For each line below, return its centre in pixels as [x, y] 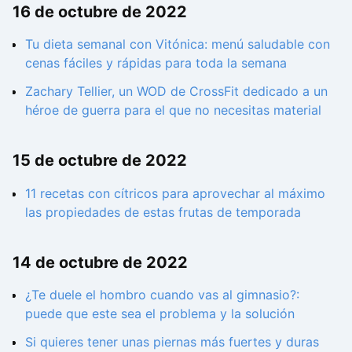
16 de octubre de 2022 [100, 11]
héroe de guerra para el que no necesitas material [173, 110]
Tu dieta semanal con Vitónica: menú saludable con [178, 44]
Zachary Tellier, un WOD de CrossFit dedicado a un [176, 91]
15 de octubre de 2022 [100, 161]
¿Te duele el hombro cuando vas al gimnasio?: [162, 295]
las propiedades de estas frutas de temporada [163, 212]
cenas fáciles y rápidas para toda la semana [156, 63]
